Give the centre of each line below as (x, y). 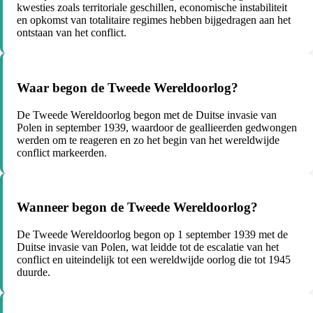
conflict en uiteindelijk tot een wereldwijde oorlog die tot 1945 (154, 260)
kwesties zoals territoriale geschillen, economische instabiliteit (152, 8)
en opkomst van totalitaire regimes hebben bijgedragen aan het (154, 20)
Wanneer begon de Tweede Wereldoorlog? (137, 208)
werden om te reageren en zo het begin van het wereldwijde (148, 140)
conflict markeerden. (62, 152)
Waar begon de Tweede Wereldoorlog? (128, 87)
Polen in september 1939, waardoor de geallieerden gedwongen (157, 127)
